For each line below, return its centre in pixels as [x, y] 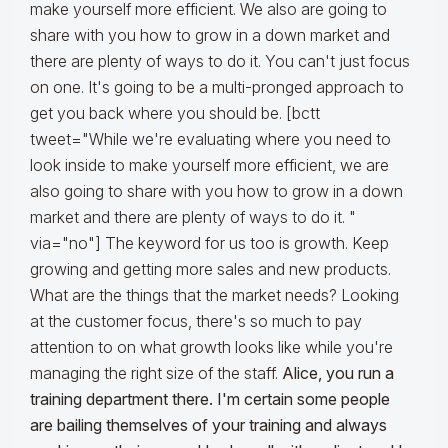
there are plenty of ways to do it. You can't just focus [220, 61]
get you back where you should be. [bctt [175, 113]
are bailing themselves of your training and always [208, 425]
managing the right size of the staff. [156, 373]
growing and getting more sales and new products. [210, 269]
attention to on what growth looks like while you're [211, 347]
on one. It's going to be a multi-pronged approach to [217, 87]
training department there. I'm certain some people [210, 399]
